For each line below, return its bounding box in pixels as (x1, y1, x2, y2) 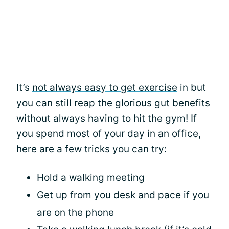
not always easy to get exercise (32, 82, 177, 94)
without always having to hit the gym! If (16, 112, 197, 124)
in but (177, 82, 206, 94)
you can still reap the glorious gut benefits (16, 97, 210, 109)
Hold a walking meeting (37, 172, 145, 184)
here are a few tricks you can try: (16, 143, 167, 155)
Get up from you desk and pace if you (37, 189, 209, 201)
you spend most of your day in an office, (16, 128, 201, 140)
